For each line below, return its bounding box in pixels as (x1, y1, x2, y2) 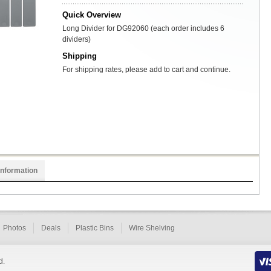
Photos (3, 224, 26, 232)
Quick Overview (62, 10, 121, 19)
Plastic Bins (76, 224, 114, 232)
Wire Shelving (129, 224, 175, 232)
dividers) (62, 35, 91, 44)
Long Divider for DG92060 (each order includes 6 (62, 24, 224, 33)
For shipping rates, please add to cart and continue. (62, 65, 230, 74)
